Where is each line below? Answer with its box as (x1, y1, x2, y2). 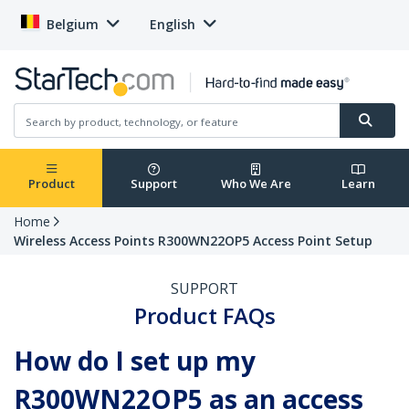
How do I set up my (14, 343, 256, 379)
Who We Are (220, 175, 291, 193)
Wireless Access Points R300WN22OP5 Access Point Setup (14, 232, 372, 250)
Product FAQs (133, 300, 276, 331)
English (150, 16, 195, 33)
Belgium (47, 16, 99, 33)
